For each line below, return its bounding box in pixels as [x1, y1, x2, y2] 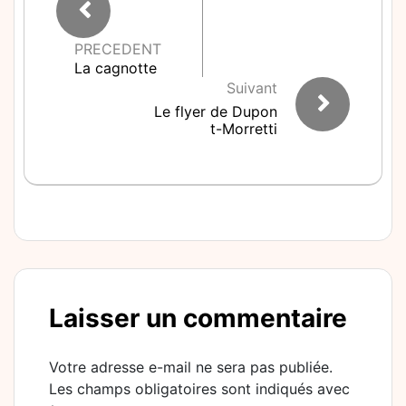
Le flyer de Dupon [154, 102, 277, 121]
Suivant [227, 79, 277, 97]
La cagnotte [74, 59, 157, 77]
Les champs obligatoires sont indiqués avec [49, 380, 350, 398]
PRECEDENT [74, 40, 161, 58]
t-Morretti [210, 120, 277, 138]
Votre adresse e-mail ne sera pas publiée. [49, 358, 333, 376]
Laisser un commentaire [49, 303, 347, 333]
